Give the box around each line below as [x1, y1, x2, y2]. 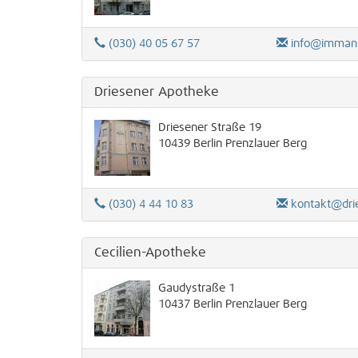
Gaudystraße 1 [158, 283, 235, 294]
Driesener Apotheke [94, 86, 219, 98]
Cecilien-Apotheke [94, 246, 206, 259]
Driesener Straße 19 [158, 122, 261, 133]
